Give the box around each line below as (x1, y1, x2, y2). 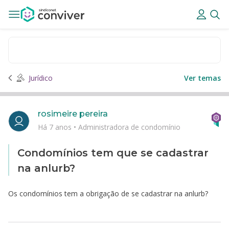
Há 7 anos (38, 122, 74, 132)
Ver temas (184, 73, 221, 83)
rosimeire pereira (38, 109, 108, 119)
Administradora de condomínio (78, 122, 180, 132)
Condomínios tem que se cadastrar (17, 147, 209, 159)
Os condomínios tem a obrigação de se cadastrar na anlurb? (8, 189, 208, 198)
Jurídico (29, 73, 53, 83)
